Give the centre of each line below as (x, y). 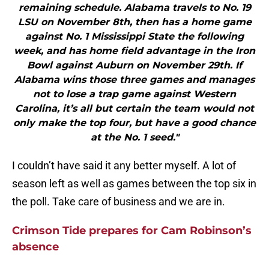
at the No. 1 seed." (134, 138)
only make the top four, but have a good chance (134, 123)
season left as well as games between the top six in (134, 184)
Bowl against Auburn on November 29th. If (134, 65)
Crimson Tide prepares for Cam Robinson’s (132, 231)
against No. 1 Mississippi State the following (134, 37)
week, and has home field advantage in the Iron (134, 51)
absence (35, 247)
